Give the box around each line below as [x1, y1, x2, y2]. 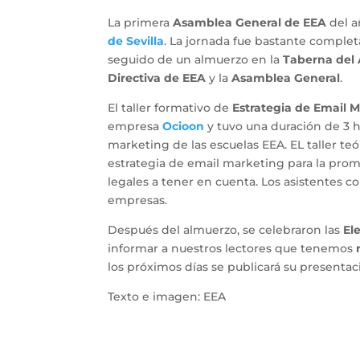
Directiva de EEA [108, 70, 207, 85]
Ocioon [162, 118, 205, 133]
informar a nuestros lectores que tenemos [108, 240, 357, 256]
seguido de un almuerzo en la [108, 51, 284, 67]
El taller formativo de [108, 100, 233, 115]
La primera [108, 14, 174, 30]
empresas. [108, 192, 168, 207]
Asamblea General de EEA [173, 14, 327, 30]
